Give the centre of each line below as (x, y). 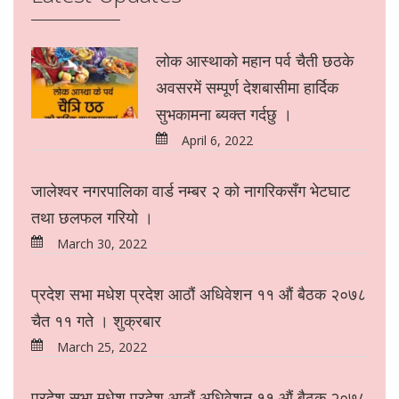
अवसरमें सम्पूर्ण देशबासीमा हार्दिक (247, 88)
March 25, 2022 (95, 347)
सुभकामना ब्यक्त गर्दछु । (224, 114)
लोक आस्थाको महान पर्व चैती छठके (255, 61)
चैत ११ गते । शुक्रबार (96, 321)
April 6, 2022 (210, 141)
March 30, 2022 (95, 244)
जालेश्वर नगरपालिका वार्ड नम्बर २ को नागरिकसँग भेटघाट (191, 191)
